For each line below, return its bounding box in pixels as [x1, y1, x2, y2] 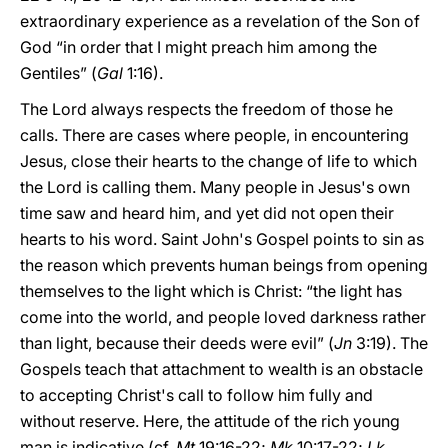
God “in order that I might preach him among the [20, 37, 377, 57]
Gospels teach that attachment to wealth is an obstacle [20, 359, 423, 379]
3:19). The [356, 333, 428, 353]
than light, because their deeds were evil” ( [20, 333, 334, 353]
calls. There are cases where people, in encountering [20, 125, 409, 145]
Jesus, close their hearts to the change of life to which [20, 151, 417, 171]
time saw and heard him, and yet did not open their [20, 203, 394, 223]
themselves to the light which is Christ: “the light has [20, 281, 402, 301]
